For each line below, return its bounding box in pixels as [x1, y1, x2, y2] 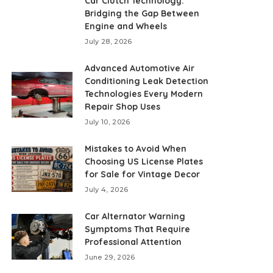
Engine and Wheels [85, 21, 168, 32]
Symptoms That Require [85, 224, 191, 235]
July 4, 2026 [85, 185, 129, 194]
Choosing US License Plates [85, 156, 204, 167]
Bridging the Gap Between [85, 8, 200, 19]
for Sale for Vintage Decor [85, 169, 200, 180]
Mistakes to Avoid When [85, 143, 187, 154]
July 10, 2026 [85, 118, 130, 126]
